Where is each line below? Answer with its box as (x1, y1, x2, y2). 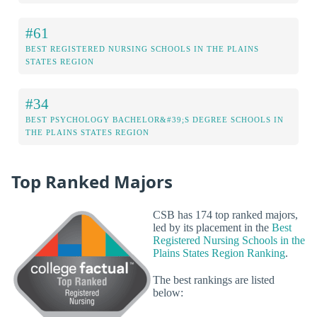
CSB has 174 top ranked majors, (153, 209, 298, 221)
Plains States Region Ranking (153, 247, 285, 260)
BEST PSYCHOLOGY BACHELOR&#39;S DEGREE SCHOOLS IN (25, 115, 284, 124)
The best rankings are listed (153, 273, 275, 286)
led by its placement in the (153, 221, 272, 234)
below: (153, 286, 183, 299)
